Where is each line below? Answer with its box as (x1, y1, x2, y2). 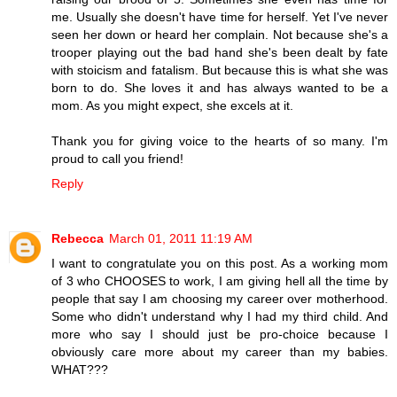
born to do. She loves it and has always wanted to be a (51, 80, 388, 95)
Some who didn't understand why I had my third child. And (51, 308, 388, 323)
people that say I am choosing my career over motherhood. (51, 291, 388, 306)
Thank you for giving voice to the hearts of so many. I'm (51, 133, 388, 148)
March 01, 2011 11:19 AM (109, 230, 253, 245)
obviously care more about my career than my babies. (51, 344, 388, 359)
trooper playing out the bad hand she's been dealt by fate (51, 44, 388, 59)
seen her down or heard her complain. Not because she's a (51, 27, 388, 42)
